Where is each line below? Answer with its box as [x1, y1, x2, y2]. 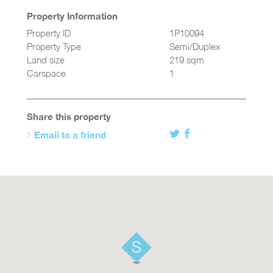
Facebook [192, 129, 232, 140]
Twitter [182, 129, 207, 140]
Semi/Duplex [169, 41, 220, 52]
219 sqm [169, 55, 204, 66]
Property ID [27, 28, 71, 39]
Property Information [27, 10, 118, 21]
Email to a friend [34, 129, 106, 141]
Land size [27, 55, 65, 66]
